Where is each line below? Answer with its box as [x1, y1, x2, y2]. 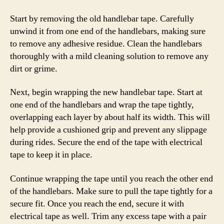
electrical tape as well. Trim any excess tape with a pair [10, 210, 206, 222]
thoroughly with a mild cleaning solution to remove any [10, 50, 208, 62]
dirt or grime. [10, 62, 57, 74]
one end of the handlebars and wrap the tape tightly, [10, 99, 194, 110]
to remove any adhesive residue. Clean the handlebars [10, 37, 202, 49]
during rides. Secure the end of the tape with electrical [10, 136, 202, 148]
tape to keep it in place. [10, 149, 92, 160]
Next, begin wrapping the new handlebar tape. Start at [10, 86, 202, 98]
